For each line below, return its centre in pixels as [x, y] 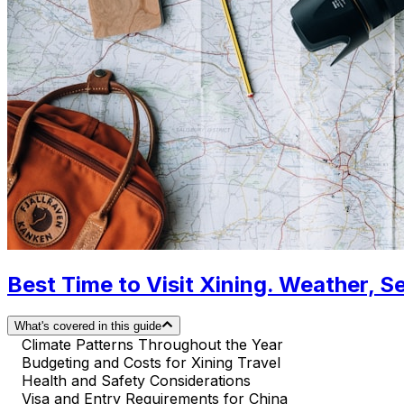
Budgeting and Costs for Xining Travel [151, 363]
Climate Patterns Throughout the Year [152, 345]
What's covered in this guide [88, 326]
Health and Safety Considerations [136, 381]
